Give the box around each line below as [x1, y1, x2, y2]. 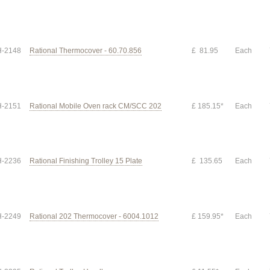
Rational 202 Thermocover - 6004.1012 [30, 212, 159, 221]
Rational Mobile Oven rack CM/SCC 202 [30, 102, 162, 110]
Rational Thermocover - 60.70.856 [30, 46, 142, 55]
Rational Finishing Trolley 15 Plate [30, 157, 142, 165]
